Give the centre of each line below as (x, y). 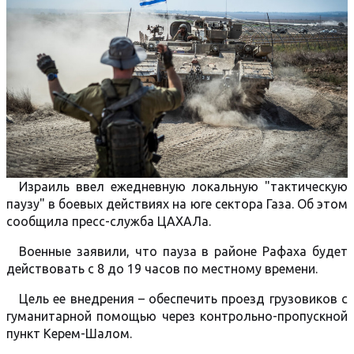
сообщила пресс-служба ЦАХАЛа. (109, 221)
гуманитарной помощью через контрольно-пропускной (177, 316)
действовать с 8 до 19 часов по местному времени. (162, 269)
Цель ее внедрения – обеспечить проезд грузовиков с (183, 299)
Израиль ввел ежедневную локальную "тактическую (183, 186)
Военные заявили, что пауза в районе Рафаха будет (183, 251)
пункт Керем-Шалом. (69, 333)
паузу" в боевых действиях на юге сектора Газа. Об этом (177, 204)
